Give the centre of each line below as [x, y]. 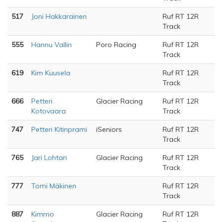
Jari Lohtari [49, 158]
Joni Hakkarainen [59, 16]
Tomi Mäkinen [54, 186]
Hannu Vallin [52, 45]
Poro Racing [116, 45]
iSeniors [109, 129]
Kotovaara [49, 111]
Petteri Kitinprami [59, 129]
